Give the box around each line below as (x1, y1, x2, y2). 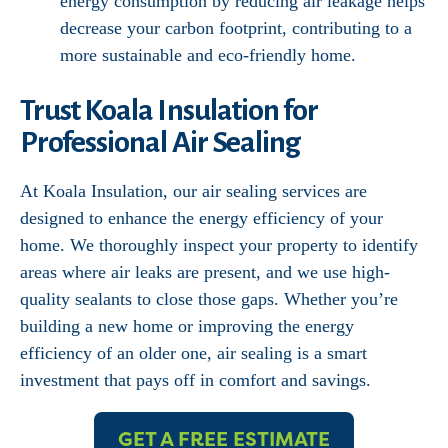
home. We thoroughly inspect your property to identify (20, 235, 418, 255)
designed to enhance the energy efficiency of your (20, 208, 383, 228)
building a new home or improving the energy (20, 316, 354, 336)
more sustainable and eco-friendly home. (60, 45, 356, 65)
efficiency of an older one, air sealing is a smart (20, 343, 367, 363)
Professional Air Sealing (20, 126, 300, 158)
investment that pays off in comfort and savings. (20, 370, 371, 390)
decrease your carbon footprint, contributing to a (60, 18, 412, 38)
